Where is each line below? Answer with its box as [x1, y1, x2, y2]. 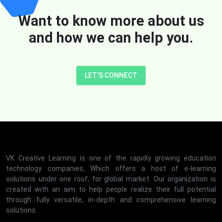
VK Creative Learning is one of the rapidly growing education [6, 154, 216, 162]
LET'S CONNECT [85, 71, 137, 79]
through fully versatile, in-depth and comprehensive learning [6, 195, 216, 204]
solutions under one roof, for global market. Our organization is [6, 174, 216, 183]
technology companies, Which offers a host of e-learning [6, 164, 216, 172]
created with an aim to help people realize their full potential [6, 185, 216, 193]
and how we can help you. [29, 29, 193, 46]
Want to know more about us [18, 12, 204, 29]
